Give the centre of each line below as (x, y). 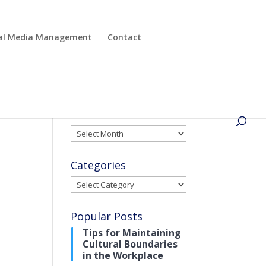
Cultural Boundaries (130, 244)
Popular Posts (107, 216)
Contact (124, 37)
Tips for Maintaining (132, 233)
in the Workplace (123, 255)
